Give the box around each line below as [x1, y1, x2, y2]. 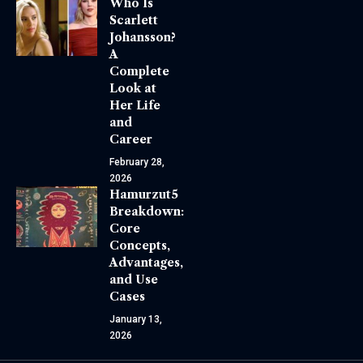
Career [109, 131, 152, 147]
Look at [109, 80, 156, 96]
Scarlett [109, 12, 158, 28]
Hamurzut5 [109, 186, 178, 202]
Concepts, [109, 237, 170, 253]
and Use [109, 271, 158, 287]
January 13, [109, 313, 162, 325]
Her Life [109, 97, 160, 113]
